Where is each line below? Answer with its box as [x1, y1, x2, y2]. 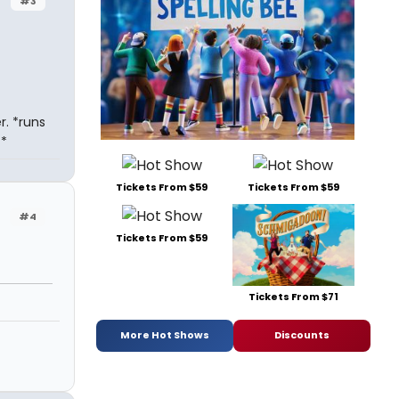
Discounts [274, 328, 330, 343]
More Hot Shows [120, 328, 209, 343]
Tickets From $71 [248, 289, 338, 304]
